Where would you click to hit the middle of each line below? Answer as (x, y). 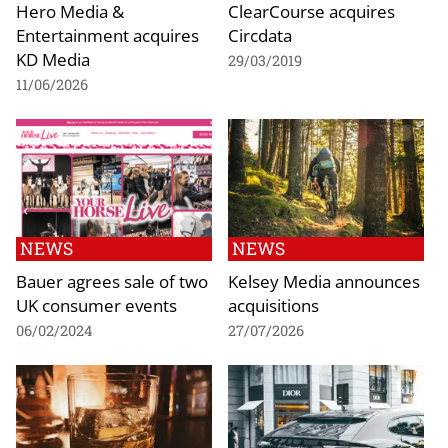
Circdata (260, 35)
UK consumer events (96, 304)
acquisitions (273, 304)
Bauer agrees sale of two (112, 280)
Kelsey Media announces (324, 280)
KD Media (53, 59)
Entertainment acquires (107, 35)
